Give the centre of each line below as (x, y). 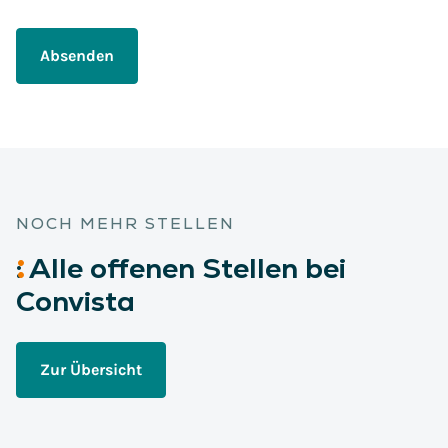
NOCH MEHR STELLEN (125, 223)
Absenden (77, 55)
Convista (75, 301)
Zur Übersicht (91, 369)
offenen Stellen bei (214, 268)
